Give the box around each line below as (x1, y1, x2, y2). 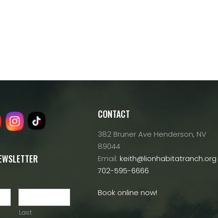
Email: (98, 153, 120, 163)
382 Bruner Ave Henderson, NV (98, 128, 206, 139)
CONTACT (98, 107, 130, 120)
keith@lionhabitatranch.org (120, 153, 217, 163)
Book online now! (98, 187, 157, 198)
